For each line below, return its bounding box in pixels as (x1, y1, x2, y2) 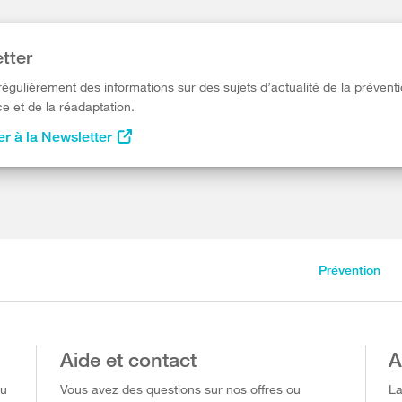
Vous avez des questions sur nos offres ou (59, 381, 301, 397)
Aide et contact (59, 346, 197, 371)
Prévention (318, 262, 380, 277)
